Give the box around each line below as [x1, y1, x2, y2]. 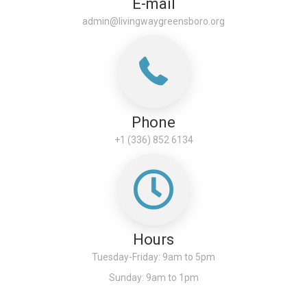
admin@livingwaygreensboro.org [82, 15, 225, 27]
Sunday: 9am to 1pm [108, 271, 199, 283]
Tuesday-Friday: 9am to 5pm [92, 251, 215, 262]
